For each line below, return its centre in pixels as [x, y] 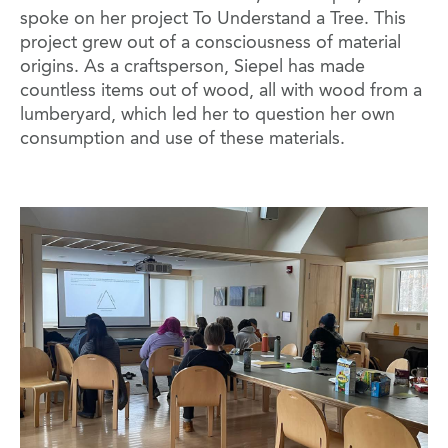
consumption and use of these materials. [182, 139]
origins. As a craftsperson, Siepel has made [192, 67]
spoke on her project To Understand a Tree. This [213, 19]
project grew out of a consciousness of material [210, 43]
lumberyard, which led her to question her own [207, 115]
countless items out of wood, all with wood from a [221, 91]
